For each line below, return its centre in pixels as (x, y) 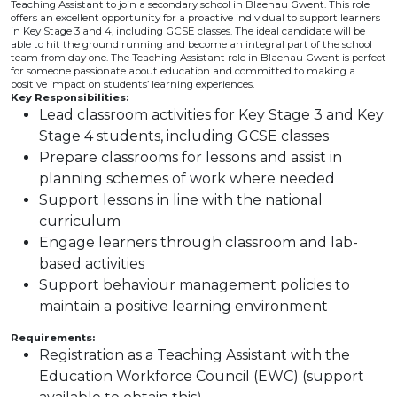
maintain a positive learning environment (183, 306)
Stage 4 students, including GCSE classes (184, 136)
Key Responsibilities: (70, 97)
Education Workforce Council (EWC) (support (202, 376)
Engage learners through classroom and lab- (198, 242)
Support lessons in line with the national (181, 200)
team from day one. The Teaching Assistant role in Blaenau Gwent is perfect (198, 58)
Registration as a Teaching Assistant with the (195, 355)
